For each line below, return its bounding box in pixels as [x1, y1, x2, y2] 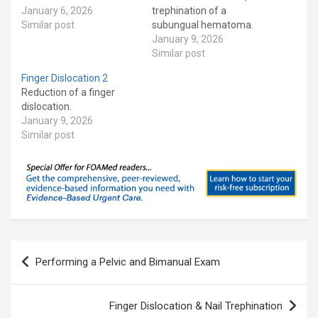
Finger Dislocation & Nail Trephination [109, 300, 283, 313]
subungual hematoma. [152, 19, 253, 31]
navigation [10, 263, 93, 285]
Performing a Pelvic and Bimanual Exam [35, 256, 220, 269]
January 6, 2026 [21, 5, 93, 17]
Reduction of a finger [21, 87, 115, 99]
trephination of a [152, 5, 226, 17]
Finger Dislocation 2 [21, 72, 108, 84]
